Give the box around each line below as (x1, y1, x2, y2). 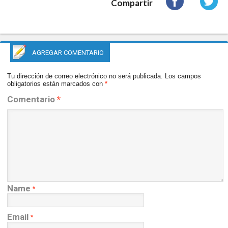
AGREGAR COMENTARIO (32, 48, 104, 56)
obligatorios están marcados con (7, 79, 105, 88)
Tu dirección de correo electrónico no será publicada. (7, 72, 163, 80)
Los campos (164, 72, 201, 80)
